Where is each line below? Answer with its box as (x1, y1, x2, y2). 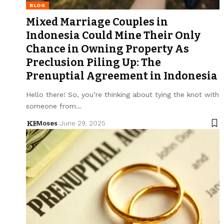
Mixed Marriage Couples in (26, 15, 168, 28)
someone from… (26, 101, 82, 110)
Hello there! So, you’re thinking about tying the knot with (26, 90, 219, 98)
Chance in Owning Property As (26, 42, 189, 55)
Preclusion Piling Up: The (26, 55, 161, 69)
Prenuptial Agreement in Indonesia (26, 69, 217, 82)
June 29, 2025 (59, 119, 105, 127)
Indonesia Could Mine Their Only (26, 28, 200, 42)
